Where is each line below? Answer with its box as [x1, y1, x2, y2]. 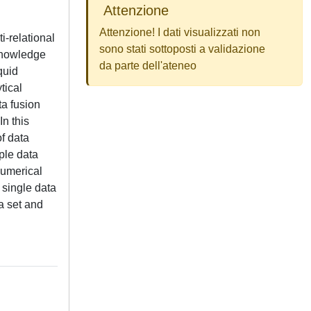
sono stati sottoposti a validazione [99, 43, 265, 55]
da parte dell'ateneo [99, 60, 196, 72]
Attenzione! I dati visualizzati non [99, 26, 260, 38]
